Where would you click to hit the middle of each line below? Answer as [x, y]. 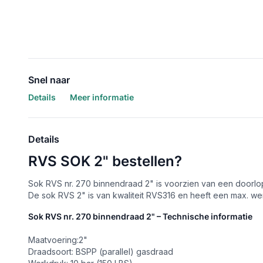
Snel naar [49, 80]
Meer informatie [102, 97]
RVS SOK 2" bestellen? [105, 161]
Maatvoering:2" [58, 240]
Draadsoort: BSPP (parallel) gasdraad [101, 252]
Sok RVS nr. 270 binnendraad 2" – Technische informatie [140, 216]
